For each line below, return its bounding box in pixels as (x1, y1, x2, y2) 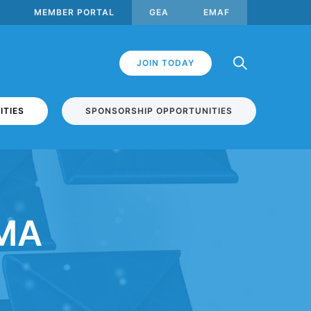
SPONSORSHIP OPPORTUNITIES (85, 106, 233, 116)
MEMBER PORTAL (34, 7, 115, 17)
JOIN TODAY (136, 57, 194, 68)
